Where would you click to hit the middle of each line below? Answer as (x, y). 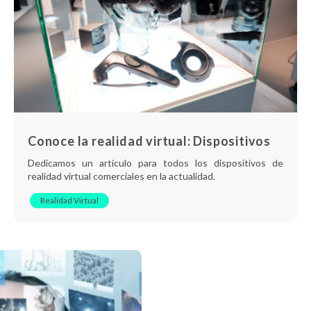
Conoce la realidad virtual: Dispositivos (149, 141)
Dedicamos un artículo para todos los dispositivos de (155, 162)
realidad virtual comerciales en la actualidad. (121, 176)
